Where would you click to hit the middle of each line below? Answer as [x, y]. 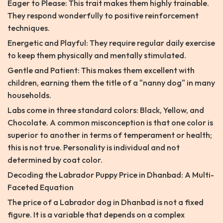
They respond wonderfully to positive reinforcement [103, 16]
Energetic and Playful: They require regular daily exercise [111, 43]
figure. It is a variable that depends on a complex [96, 215]
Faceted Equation [41, 187]
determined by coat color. [55, 160]
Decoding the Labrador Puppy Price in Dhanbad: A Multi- [111, 175]
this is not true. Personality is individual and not [94, 148]
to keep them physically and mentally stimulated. [97, 56]
